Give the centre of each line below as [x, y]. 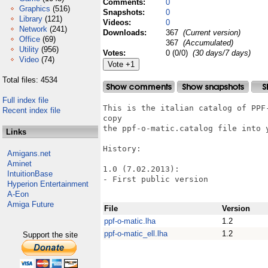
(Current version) [211, 33]
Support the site [50, 235]
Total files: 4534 [30, 80]
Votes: [115, 53]
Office [30, 39]
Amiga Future [31, 204]
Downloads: [126, 33]
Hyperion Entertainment [48, 184]
